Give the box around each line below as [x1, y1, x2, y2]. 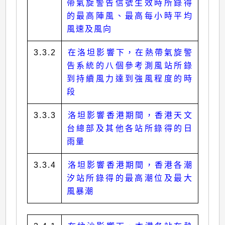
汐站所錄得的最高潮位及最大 [66, 174, 193, 183]
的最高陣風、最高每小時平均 [66, 12, 193, 21]
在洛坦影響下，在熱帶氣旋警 [67, 48, 193, 57]
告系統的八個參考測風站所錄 [66, 61, 193, 70]
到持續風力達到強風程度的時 [66, 74, 193, 83]
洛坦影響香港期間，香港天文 [67, 111, 193, 120]
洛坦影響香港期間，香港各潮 [67, 161, 193, 170]
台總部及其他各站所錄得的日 [66, 124, 193, 133]
